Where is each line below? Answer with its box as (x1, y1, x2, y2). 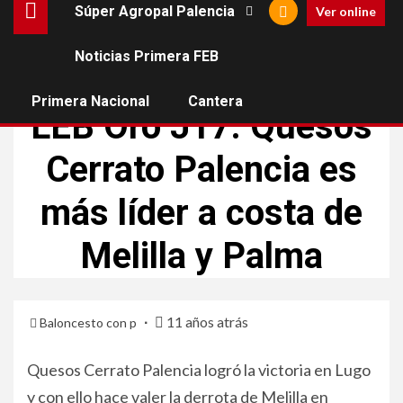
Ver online (316, 3, 376, 19)
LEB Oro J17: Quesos (31, 105, 372, 148)
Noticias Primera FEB (75, 48, 219, 65)
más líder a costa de (40, 192, 363, 234)
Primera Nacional (31, 93, 149, 110)
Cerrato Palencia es (46, 148, 357, 191)
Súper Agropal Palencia (75, 3, 235, 20)
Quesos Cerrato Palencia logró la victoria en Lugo (27, 360, 371, 380)
